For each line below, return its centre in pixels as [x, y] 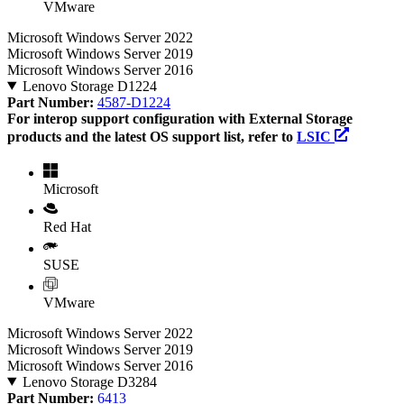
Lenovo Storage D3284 [89, 381]
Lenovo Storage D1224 [89, 86]
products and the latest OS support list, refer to [152, 136]
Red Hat [67, 226]
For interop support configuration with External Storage [180, 118]
